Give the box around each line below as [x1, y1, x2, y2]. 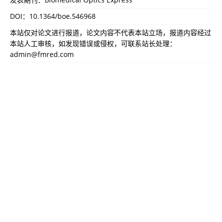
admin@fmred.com [10, 50, 74, 59]
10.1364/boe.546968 [29, 11, 96, 21]
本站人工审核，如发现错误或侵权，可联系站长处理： [10, 39, 176, 49]
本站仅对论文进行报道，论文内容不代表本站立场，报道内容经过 [10, 28, 211, 38]
